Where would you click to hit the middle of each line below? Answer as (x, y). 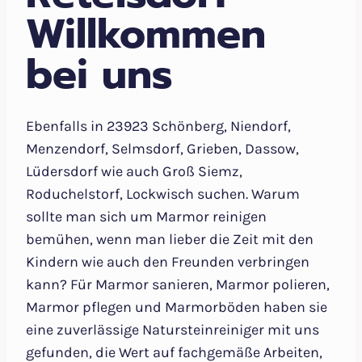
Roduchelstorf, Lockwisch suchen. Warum (163, 194)
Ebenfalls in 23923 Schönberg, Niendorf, (158, 126)
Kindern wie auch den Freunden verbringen (168, 262)
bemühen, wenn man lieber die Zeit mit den (170, 240)
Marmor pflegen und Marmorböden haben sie (177, 307)
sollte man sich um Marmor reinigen (146, 217)
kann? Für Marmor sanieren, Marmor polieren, (178, 285)
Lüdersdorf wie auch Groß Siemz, (134, 172)
